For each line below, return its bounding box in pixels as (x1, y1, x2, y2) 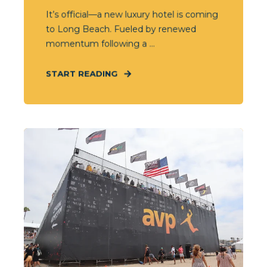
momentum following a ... (45, 38, 155, 49)
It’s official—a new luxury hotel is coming (45, 9, 218, 20)
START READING (45, 69, 118, 79)
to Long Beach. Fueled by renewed (45, 23, 197, 35)
